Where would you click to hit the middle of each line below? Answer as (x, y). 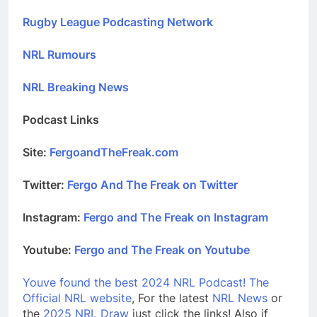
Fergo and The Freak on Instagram (176, 217)
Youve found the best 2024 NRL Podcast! (134, 282)
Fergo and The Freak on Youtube (162, 249)
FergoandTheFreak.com (114, 152)
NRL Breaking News (76, 87)
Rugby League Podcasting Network (118, 22)
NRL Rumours (59, 54)
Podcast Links (61, 119)
